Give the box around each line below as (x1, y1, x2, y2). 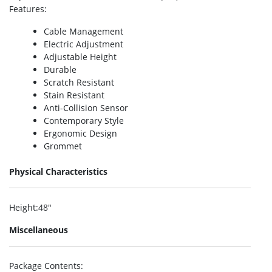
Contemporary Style (44, 115, 124, 126)
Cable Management (44, 25, 123, 37)
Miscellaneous (9, 224, 68, 236)
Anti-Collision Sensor (44, 102, 128, 114)
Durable (44, 64, 76, 75)
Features (9, 3, 44, 15)
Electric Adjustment (44, 38, 123, 50)
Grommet (44, 140, 82, 152)
